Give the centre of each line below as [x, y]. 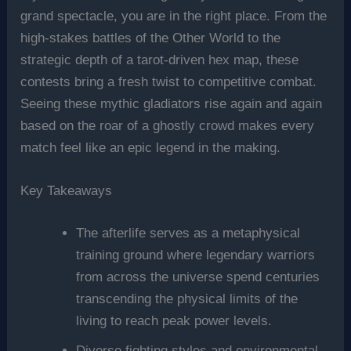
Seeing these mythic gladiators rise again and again [172, 104]
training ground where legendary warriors [196, 255]
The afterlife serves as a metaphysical [188, 233]
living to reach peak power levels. [174, 320]
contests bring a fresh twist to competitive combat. [169, 82]
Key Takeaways [67, 191]
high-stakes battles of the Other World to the [151, 38]
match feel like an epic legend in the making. [151, 148]
